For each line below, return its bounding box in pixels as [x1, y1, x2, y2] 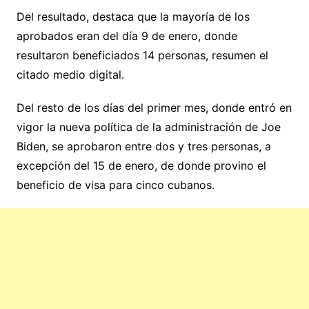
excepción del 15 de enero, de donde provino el [16, 158, 266, 172]
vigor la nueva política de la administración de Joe [16, 119, 281, 134]
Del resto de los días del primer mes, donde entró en [16, 100, 292, 114]
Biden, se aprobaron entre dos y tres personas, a [16, 139, 271, 153]
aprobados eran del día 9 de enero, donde [16, 28, 237, 43]
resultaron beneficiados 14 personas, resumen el [16, 48, 268, 62]
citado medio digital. [16, 67, 124, 81]
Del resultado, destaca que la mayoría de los [16, 9, 250, 23]
